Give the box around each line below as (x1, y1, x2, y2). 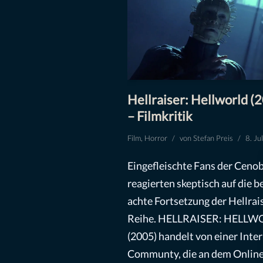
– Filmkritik (127, 107, 193, 124)
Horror (144, 133, 167, 143)
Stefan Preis (193, 133, 233, 143)
